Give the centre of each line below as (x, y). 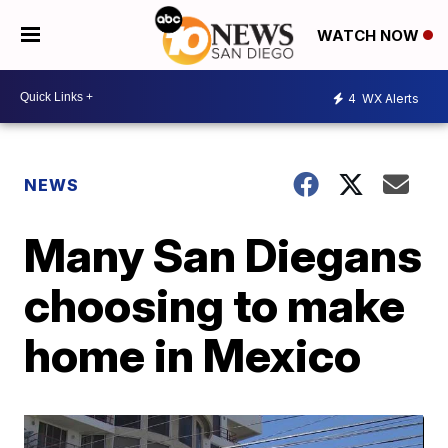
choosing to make (215, 305)
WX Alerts (389, 98)
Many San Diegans (223, 255)
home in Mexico (193, 355)
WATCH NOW (370, 36)
